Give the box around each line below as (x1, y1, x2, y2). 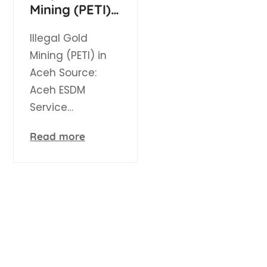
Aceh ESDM (25, 83, 81, 98)
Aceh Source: (25, 66, 92, 80)
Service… (25, 100, 69, 115)
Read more (25, 130, 81, 143)
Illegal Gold (25, 31, 83, 46)
